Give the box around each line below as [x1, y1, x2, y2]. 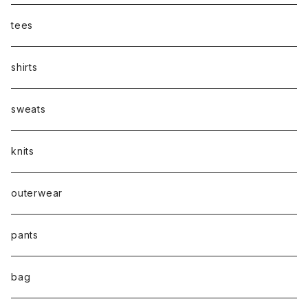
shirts [11, 60, 38, 73]
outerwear [11, 186, 63, 199]
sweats [11, 102, 46, 115]
